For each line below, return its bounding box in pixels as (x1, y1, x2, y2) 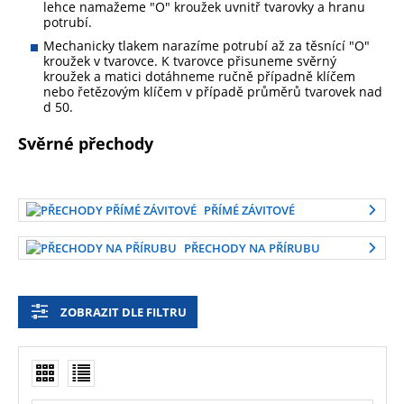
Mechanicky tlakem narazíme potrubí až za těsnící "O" (43, 37, 370, 55)
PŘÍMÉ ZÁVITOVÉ (204, 202, 295, 219)
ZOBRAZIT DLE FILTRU (60, 304, 187, 321)
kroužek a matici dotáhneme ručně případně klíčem (43, 68, 355, 86)
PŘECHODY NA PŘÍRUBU (184, 240, 320, 257)
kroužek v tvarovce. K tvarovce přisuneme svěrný (43, 52, 336, 70)
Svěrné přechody (18, 133, 153, 155)
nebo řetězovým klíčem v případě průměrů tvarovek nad (43, 83, 382, 101)
